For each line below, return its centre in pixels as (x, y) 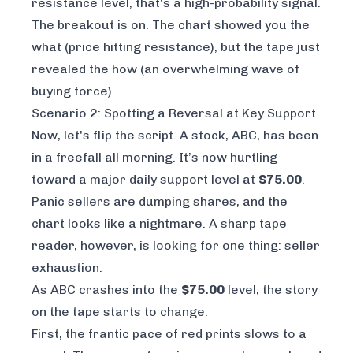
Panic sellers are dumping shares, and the (160, 201)
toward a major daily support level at (145, 179)
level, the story (271, 289)
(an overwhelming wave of (218, 69)
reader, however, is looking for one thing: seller (176, 245)
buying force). (73, 91)
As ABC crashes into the (106, 289)
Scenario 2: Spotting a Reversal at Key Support (174, 113)
